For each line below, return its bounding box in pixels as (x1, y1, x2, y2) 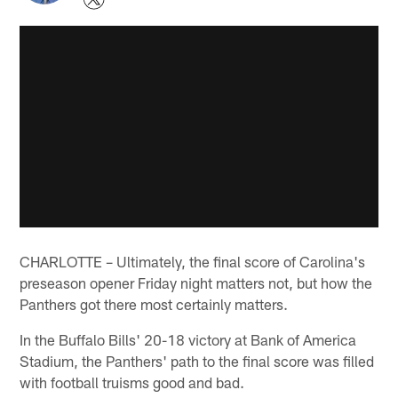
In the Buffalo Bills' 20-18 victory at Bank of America (20, 330, 357, 349)
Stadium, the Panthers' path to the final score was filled (20, 352, 375, 370)
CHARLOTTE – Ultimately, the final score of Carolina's (20, 252, 366, 271)
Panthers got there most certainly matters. (20, 295, 289, 314)
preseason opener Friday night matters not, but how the (20, 274, 373, 292)
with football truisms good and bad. (20, 373, 245, 392)
